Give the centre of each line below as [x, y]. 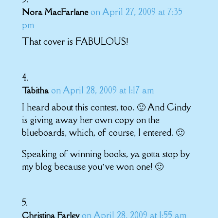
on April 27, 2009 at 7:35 [136, 12]
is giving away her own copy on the [91, 120]
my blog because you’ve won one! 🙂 [92, 166]
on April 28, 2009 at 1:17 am [102, 90]
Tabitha [35, 91]
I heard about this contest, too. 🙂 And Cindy [106, 107]
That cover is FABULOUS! [75, 41]
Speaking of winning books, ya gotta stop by [106, 154]
